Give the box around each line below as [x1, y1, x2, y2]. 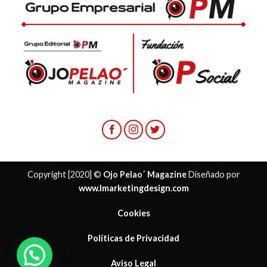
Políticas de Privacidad [88, 232, 179, 243]
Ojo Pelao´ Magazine [103, 169, 187, 180]
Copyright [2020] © [27, 169, 103, 180]
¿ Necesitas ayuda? [81, 250, 172, 259]
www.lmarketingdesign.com [78, 183, 189, 194]
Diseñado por [186, 169, 240, 180]
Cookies [117, 208, 150, 219]
